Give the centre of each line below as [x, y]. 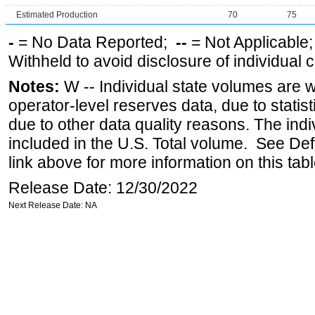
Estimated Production [57, 15]
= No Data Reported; [95, 42]
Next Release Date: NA [53, 205]
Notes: [34, 86]
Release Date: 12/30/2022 [103, 188]
